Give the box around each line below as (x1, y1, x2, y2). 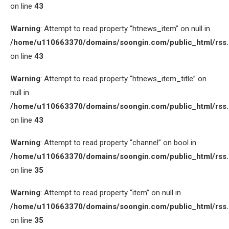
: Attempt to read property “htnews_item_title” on (40, 74, 207, 83)
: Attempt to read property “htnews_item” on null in (40, 24, 210, 33)
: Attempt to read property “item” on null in (40, 188, 181, 197)
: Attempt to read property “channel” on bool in (40, 138, 196, 147)
